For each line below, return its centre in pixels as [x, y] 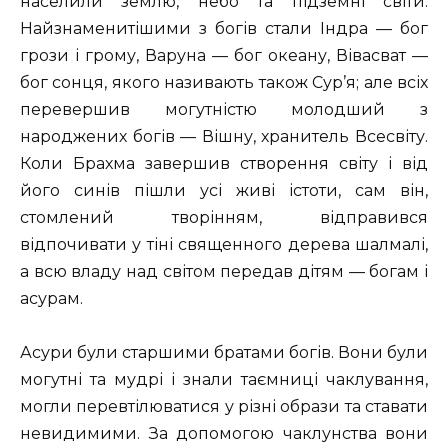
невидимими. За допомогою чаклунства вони [224, 434]
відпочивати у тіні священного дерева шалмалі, [224, 245]
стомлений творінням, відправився [224, 218]
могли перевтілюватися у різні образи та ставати [224, 407]
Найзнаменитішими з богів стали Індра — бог [224, 29]
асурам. [51, 299]
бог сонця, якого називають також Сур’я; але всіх [224, 83]
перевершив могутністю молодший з [224, 110]
